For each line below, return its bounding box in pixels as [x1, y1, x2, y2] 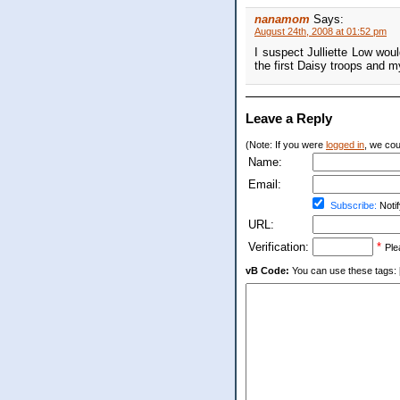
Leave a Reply [246, 111, 332, 127]
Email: [248, 178, 281, 192]
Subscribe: [330, 200, 377, 212]
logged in [326, 139, 364, 151]
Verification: [248, 240, 309, 254]
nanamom [254, 12, 310, 27]
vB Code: [246, 265, 289, 277]
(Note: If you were [246, 139, 326, 151]
